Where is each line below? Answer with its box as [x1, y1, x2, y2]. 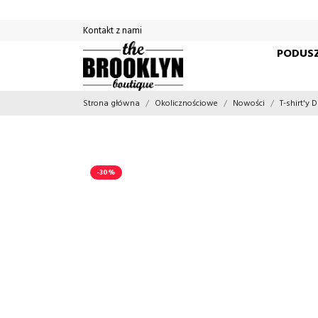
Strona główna [83, 97, 140, 111]
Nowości [233, 97, 265, 111]
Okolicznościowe [155, 97, 218, 111]
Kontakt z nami [83, 23, 142, 38]
